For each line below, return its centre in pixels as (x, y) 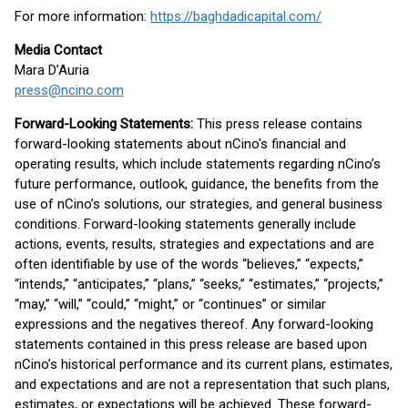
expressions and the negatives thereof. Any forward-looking (194, 324)
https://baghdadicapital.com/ (236, 16)
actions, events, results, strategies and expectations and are (194, 244)
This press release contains (280, 124)
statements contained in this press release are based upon (191, 344)
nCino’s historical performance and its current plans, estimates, (204, 364)
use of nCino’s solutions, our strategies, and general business (199, 204)
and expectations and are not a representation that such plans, (202, 384)
